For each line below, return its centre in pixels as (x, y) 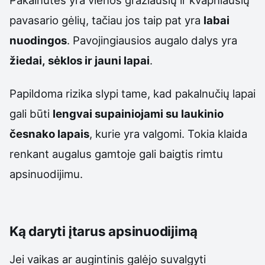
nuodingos (38, 40)
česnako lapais (49, 134)
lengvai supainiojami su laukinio (138, 114)
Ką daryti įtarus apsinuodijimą (104, 231)
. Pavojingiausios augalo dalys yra (152, 40)
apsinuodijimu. (46, 174)
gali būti (31, 114)
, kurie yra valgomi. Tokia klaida (168, 134)
